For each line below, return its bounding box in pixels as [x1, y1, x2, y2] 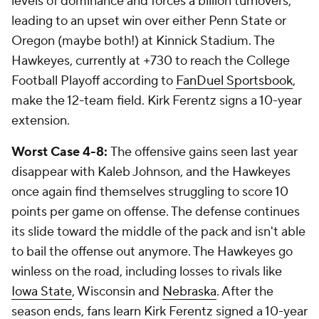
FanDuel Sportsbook [176, 73, 293, 90]
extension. [11, 113, 70, 130]
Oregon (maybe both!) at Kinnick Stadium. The [11, 33, 275, 50]
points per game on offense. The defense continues [11, 204, 300, 221]
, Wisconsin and [72, 283, 162, 300]
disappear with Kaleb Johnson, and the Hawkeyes [11, 164, 291, 181]
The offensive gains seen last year [110, 144, 298, 161]
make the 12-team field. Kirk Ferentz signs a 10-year [11, 93, 302, 110]
